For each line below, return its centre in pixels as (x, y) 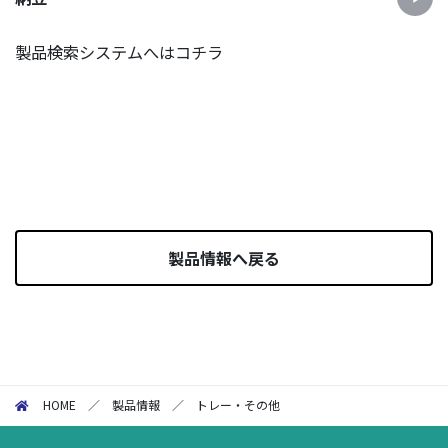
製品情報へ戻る (224, 258)
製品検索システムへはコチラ (119, 51)
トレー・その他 (238, 405)
